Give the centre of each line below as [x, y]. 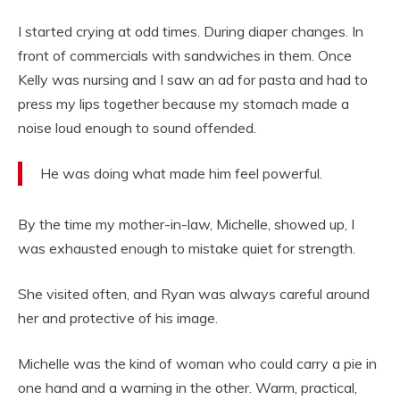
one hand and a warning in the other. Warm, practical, [187, 388]
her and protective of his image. [118, 318]
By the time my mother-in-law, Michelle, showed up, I [186, 225]
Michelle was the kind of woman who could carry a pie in [197, 364]
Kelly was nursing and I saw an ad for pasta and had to [193, 80]
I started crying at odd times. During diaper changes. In [191, 32]
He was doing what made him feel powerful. [181, 174]
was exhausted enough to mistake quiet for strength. [187, 249]
